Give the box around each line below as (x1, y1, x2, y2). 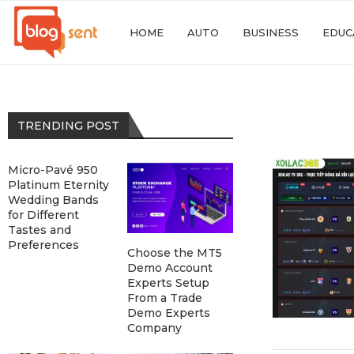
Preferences (8, 238, 79, 252)
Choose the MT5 (126, 246, 222, 261)
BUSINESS (243, 26, 299, 39)
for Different (8, 208, 79, 222)
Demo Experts (126, 306, 210, 321)
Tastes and (8, 223, 71, 237)
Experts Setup (126, 276, 209, 291)
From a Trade (126, 291, 202, 306)
